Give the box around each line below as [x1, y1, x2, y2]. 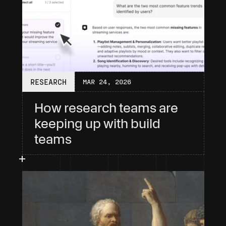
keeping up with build [34, 116, 160, 131]
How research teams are [34, 100, 178, 116]
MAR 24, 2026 [82, 77, 131, 86]
